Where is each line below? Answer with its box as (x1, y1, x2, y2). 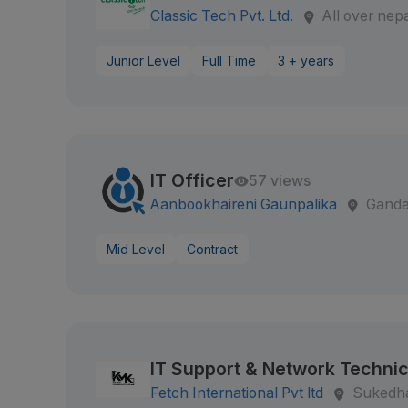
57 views (249, 172, 311, 189)
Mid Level (107, 241, 166, 257)
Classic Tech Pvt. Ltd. (150, 7, 294, 25)
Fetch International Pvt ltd (150, 384, 324, 402)
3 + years (278, 53, 335, 68)
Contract (187, 241, 239, 257)
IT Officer (150, 169, 235, 191)
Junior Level (107, 53, 181, 68)
